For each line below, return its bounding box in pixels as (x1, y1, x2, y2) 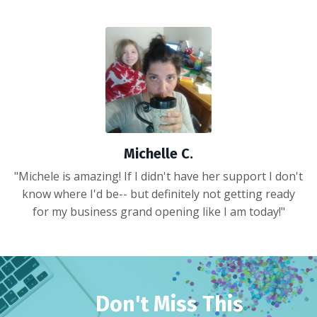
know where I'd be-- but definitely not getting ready (22, 185, 295, 202)
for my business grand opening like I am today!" (32, 203, 285, 219)
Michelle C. (124, 144, 193, 162)
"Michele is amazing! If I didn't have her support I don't (14, 168, 303, 184)
